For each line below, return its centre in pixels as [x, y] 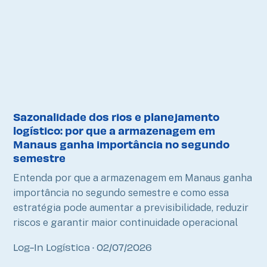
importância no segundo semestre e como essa [121, 192]
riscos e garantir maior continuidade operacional [126, 222]
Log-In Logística [53, 246]
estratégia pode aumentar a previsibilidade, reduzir [131, 207]
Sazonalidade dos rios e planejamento [117, 116]
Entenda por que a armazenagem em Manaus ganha [133, 177]
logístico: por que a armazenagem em [114, 130]
